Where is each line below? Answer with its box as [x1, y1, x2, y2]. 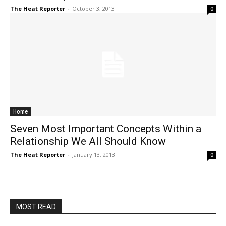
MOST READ [16, 203, 56, 211]
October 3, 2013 [72, 5, 115, 12]
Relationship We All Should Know [10, 135, 166, 147]
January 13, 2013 [72, 151, 115, 158]
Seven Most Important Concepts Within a [10, 123, 201, 135]
